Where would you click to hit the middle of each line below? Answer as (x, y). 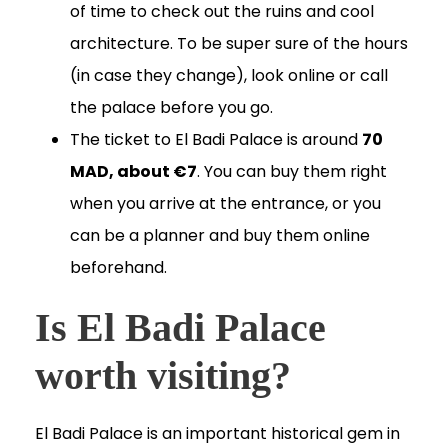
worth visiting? (163, 376)
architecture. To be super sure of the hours (239, 44)
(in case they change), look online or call (229, 76)
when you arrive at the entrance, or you (225, 204)
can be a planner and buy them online (220, 236)
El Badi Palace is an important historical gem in (217, 434)
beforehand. (118, 268)
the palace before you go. (171, 108)
